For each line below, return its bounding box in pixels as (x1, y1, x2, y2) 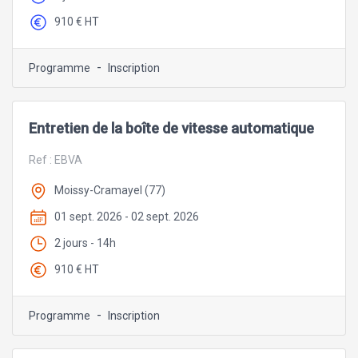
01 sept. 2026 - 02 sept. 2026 (54, 210, 199, 224)
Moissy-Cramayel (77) (54, 184, 165, 197)
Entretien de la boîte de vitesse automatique (29, 119, 314, 137)
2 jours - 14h (54, 236, 116, 249)
